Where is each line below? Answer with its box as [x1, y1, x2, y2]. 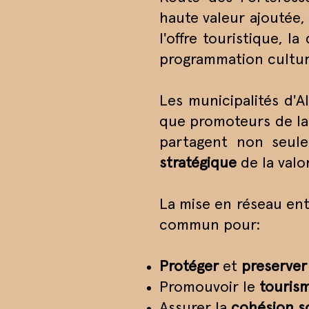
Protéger [159, 259, 219, 275]
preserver [241, 259, 307, 275]
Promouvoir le [159, 280, 259, 295]
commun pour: [159, 218, 260, 233]
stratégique [159, 156, 237, 171]
